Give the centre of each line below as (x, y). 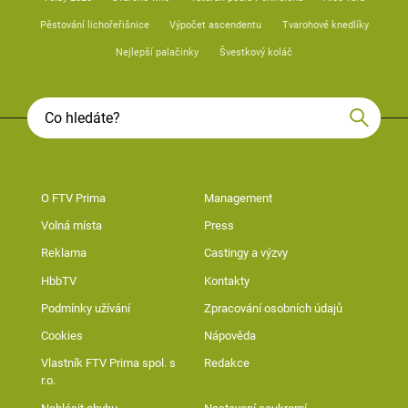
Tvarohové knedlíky (325, 25)
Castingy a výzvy (246, 253)
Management (238, 198)
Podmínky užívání (86, 308)
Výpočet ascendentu (215, 25)
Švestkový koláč (255, 53)
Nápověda (230, 336)
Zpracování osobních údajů (273, 308)
